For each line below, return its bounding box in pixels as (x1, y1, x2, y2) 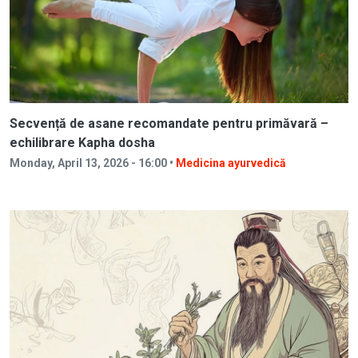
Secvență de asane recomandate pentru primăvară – (10, 115, 328, 131)
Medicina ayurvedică (176, 156, 286, 169)
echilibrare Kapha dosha (10, 134, 155, 150)
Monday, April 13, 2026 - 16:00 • (10, 156, 176, 169)
